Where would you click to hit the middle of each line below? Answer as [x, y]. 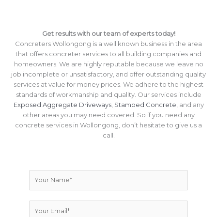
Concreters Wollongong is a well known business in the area [108, 43]
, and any [190, 104]
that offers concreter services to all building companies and [108, 54]
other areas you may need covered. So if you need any [108, 115]
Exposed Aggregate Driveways [62, 104]
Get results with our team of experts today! [108, 33]
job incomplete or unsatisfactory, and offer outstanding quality [108, 74]
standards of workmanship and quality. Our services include [108, 94]
